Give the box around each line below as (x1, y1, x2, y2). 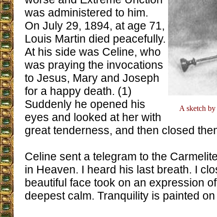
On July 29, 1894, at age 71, (25, 19, 165, 32)
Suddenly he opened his (25, 98, 145, 110)
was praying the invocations (25, 59, 163, 71)
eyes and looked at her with (25, 111, 161, 124)
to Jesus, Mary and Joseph (25, 72, 159, 84)
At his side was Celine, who (25, 46, 161, 58)
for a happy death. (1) (25, 85, 132, 97)
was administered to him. (25, 6, 148, 19)
